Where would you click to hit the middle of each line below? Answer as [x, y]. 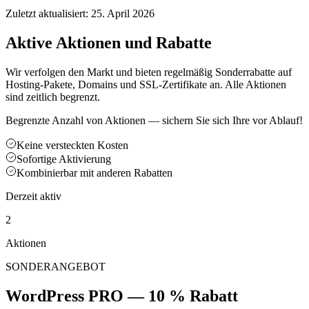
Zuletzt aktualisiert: [47, 14]
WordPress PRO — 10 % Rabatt [122, 296]
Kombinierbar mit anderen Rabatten [94, 172]
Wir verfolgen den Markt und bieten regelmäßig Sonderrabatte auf [149, 72]
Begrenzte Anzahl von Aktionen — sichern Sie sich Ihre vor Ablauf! [154, 120]
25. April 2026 [123, 14]
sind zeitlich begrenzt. [53, 97]
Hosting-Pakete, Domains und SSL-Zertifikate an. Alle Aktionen [146, 84]
